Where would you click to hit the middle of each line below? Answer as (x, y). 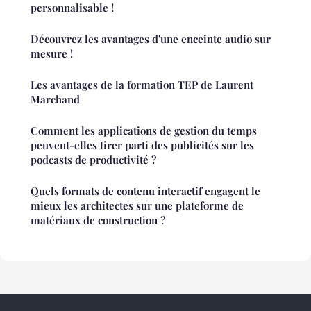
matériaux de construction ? (98, 220)
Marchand (55, 100)
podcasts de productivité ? (93, 160)
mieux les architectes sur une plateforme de (137, 206)
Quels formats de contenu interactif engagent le (145, 191)
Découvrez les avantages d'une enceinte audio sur (151, 39)
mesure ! (52, 54)
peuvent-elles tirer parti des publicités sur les (142, 145)
